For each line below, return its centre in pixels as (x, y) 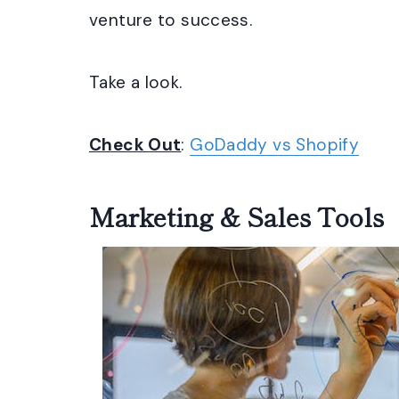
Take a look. (136, 82)
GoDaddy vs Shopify (275, 145)
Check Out (135, 145)
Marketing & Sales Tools (236, 216)
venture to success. (171, 20)
